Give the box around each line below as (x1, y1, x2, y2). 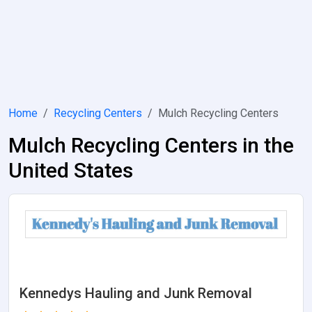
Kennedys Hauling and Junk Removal (19, 285, 252, 302)
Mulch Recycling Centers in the (8, 133, 294, 157)
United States (8, 158, 133, 182)
